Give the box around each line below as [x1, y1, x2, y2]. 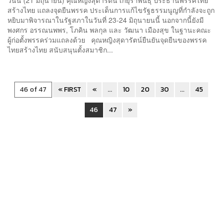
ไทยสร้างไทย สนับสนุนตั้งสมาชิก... [7, 44, 113, 55]
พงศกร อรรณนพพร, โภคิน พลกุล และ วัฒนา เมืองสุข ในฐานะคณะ [7, 24, 211, 35]
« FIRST [57, 84, 81, 95]
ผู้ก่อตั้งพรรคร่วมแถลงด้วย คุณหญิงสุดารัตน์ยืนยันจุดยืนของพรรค [7, 34, 207, 45]
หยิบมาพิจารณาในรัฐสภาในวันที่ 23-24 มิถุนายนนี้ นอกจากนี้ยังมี [7, 14, 204, 25]
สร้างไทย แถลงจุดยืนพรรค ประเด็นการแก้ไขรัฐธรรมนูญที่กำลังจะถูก [7, 4, 215, 15]
